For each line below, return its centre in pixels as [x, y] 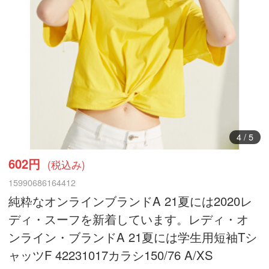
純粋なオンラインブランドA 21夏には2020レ [131, 201]
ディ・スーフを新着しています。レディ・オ [129, 219]
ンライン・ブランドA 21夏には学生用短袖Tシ [133, 237]
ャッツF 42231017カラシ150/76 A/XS [111, 255]
